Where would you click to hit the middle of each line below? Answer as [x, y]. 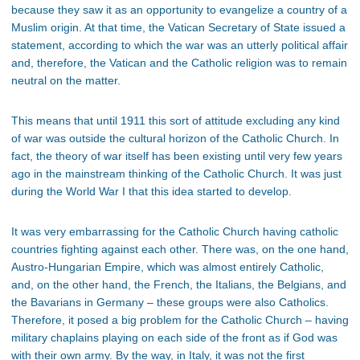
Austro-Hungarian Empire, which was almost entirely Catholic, [168, 267]
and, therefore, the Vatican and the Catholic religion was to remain [179, 63]
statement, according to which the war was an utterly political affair [180, 45]
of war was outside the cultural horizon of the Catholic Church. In [175, 139]
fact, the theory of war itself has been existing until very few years [177, 156]
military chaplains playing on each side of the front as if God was [174, 338]
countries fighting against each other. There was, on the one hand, [180, 250]
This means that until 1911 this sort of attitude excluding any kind [176, 121]
